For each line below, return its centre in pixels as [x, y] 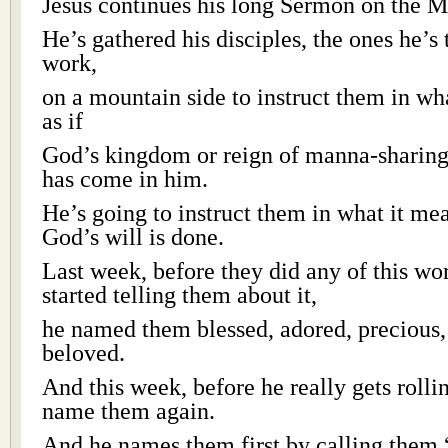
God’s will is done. [133, 237]
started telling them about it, [179, 295]
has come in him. [125, 179]
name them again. [128, 411]
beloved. [83, 353]
